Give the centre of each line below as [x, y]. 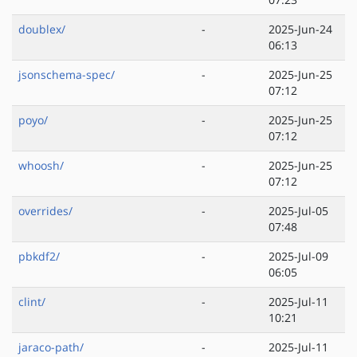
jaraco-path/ [51, 347]
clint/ [32, 302]
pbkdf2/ [39, 257]
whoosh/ [41, 166]
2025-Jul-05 [298, 211]
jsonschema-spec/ [67, 75]
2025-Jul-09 [298, 257]
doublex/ [42, 29]
